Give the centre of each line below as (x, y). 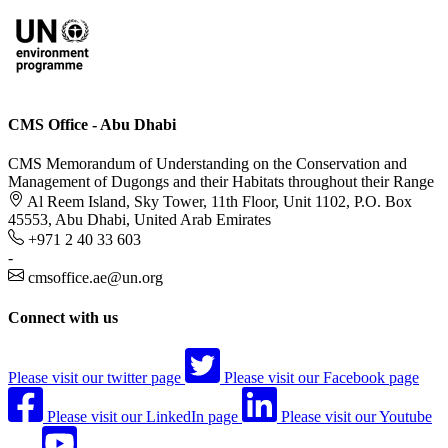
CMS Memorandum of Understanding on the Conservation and (207, 164)
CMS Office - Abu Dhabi (92, 124)
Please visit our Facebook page (321, 377)
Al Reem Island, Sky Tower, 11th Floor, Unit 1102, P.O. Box (219, 202)
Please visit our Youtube (356, 416)
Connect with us (63, 317)
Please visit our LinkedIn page (142, 416)
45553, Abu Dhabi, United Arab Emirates (139, 220)
